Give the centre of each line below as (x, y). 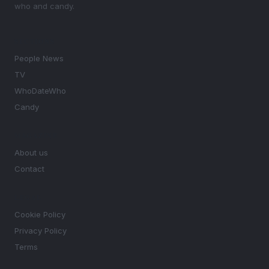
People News (39, 59)
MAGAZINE (36, 136)
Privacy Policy (41, 231)
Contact (29, 169)
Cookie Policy (40, 215)
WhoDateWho (40, 91)
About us (31, 153)
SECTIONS (35, 42)
